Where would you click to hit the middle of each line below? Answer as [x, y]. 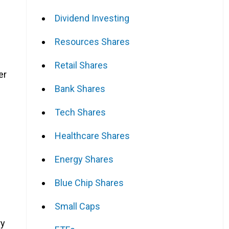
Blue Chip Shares [89, 182]
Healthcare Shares [92, 135]
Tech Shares [80, 112]
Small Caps [77, 206]
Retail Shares [81, 65]
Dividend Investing [92, 18]
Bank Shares [80, 88]
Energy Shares [84, 159]
